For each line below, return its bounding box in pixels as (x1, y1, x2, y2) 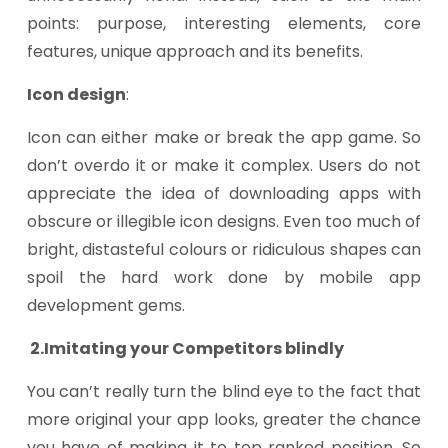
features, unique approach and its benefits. (27, 40, 363, 63)
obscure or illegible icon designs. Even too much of (27, 210, 421, 233)
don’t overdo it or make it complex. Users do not (27, 154, 421, 177)
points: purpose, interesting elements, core (27, 12, 421, 35)
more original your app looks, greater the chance (27, 408, 421, 431)
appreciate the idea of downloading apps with (27, 182, 421, 205)
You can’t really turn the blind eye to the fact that (27, 380, 421, 403)
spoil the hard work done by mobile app (27, 266, 421, 289)
